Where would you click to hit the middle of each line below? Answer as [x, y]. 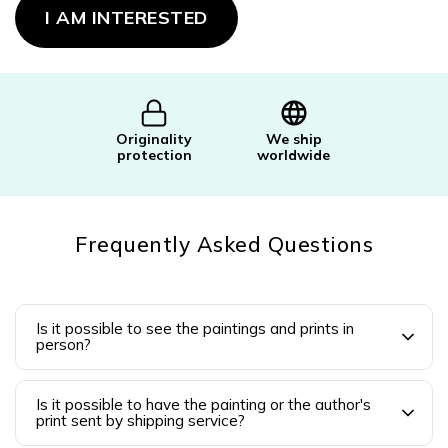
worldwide [294, 155]
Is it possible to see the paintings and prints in [195, 328]
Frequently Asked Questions [224, 244]
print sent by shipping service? [140, 420]
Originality [154, 139]
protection [154, 155]
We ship [293, 139]
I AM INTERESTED [126, 17]
